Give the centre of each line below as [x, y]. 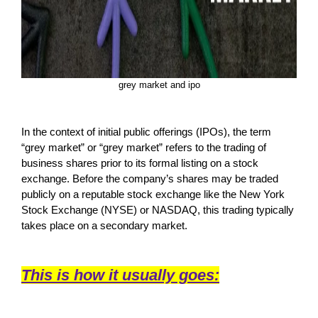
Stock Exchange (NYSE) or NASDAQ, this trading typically [158, 209]
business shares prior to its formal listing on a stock [140, 163]
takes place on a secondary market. [104, 225]
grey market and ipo [159, 84]
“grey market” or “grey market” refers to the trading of [144, 147]
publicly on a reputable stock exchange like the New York [153, 194]
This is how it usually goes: [120, 275]
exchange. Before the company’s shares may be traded [150, 178]
